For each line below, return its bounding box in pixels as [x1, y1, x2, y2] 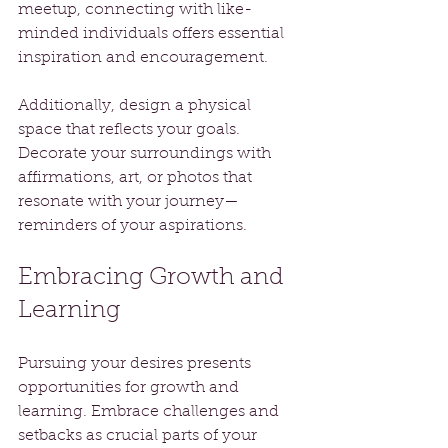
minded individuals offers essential [18, 25, 288, 42]
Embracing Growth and [18, 265, 290, 290]
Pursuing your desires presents [18, 355, 255, 372]
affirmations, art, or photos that [18, 169, 256, 186]
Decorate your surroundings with [18, 145, 275, 162]
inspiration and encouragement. [18, 49, 268, 66]
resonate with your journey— [18, 193, 239, 210]
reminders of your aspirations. [18, 217, 247, 234]
